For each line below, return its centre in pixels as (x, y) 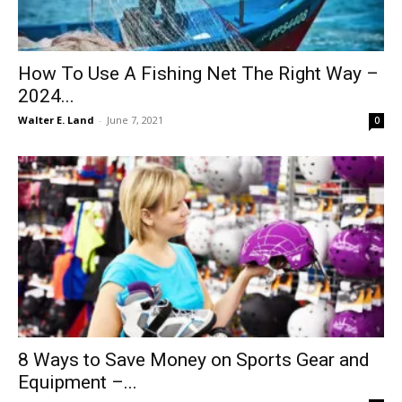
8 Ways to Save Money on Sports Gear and (194, 359)
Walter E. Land (56, 120)
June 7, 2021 (135, 120)
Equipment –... (78, 382)
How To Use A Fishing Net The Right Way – (198, 74)
